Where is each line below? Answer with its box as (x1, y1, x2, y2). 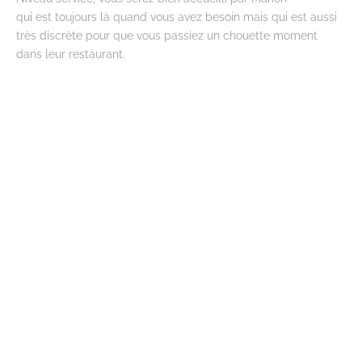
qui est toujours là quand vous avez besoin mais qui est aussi (16, 10, 337, 24)
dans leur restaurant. (16, 47, 125, 61)
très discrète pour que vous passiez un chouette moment (16, 28, 318, 43)
